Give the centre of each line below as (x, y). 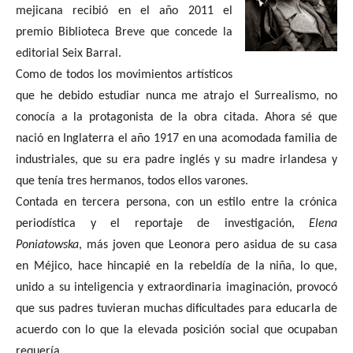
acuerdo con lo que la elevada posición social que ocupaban (176, 330)
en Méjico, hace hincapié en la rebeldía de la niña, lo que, (176, 266)
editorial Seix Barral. (69, 54)
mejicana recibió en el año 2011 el (124, 11)
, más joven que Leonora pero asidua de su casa (208, 245)
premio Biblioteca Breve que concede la (124, 32)
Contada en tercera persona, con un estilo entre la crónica (176, 203)
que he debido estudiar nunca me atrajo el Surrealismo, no (176, 96)
